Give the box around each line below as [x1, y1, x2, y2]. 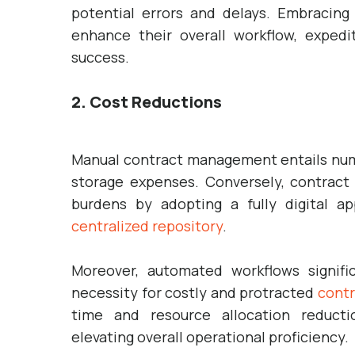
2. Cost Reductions [71, 91, 222, 113]
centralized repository [71, 216, 223, 235]
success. [71, 48, 129, 67]
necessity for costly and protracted [71, 283, 318, 302]
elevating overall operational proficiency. [71, 327, 349, 346]
